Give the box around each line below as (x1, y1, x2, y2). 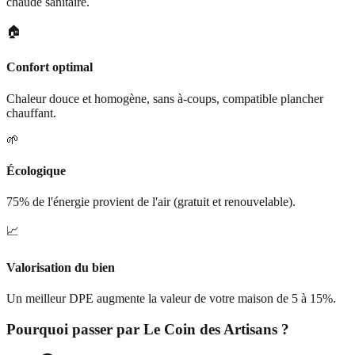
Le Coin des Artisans (143, 320, 277, 338)
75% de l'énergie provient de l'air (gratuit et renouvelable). (6, 195, 296, 209)
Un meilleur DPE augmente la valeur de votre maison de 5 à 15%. (6, 291, 336, 305)
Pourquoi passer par (6, 320, 143, 338)
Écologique (6, 163, 66, 177)
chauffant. (6, 105, 56, 120)
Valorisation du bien (6, 260, 115, 274)
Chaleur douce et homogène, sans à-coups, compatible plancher (6, 91, 323, 105)
